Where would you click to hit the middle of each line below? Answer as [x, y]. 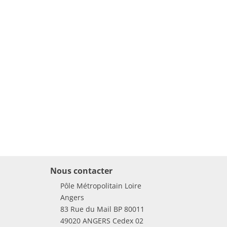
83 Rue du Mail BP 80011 [102, 209]
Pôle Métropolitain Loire [101, 186]
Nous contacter [81, 171]
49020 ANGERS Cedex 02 [102, 221]
